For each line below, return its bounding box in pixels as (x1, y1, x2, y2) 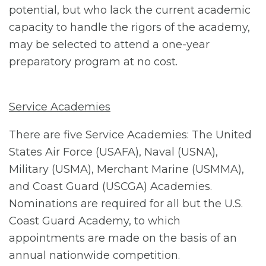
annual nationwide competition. (9, 248, 183, 262)
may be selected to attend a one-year (9, 37, 210, 51)
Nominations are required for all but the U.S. (9, 197, 243, 210)
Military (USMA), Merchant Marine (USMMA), (9, 162, 244, 176)
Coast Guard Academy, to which (9, 214, 180, 227)
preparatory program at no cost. (9, 55, 178, 68)
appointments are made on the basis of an (9, 231, 237, 245)
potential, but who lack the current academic (9, 3, 251, 17)
